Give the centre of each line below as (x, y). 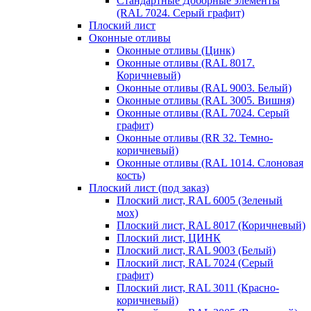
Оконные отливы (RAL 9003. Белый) (204, 87)
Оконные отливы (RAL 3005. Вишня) (205, 100)
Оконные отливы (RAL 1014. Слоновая (210, 162)
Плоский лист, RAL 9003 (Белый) (196, 250)
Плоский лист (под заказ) (149, 187)
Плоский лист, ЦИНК (169, 237)
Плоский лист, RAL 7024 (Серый (195, 262)
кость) (131, 175)
